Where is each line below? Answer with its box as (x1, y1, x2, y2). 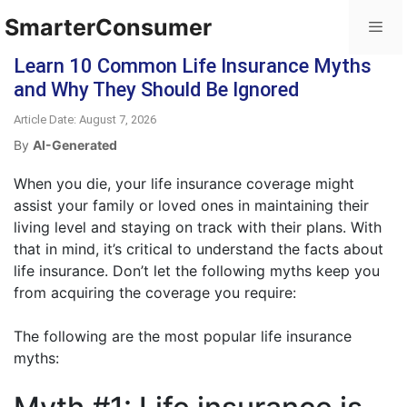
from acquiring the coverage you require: (14, 283, 296, 302)
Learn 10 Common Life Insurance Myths (14, 55, 372, 77)
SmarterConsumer (5, 14, 212, 41)
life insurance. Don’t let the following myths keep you (14, 262, 380, 280)
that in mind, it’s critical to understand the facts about (14, 240, 383, 258)
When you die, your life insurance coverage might (14, 174, 354, 193)
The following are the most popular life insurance (14, 327, 352, 345)
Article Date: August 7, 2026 (14, 113, 156, 126)
